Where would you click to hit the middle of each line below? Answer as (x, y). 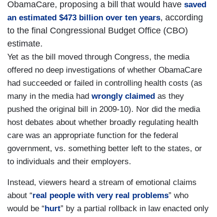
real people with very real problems (101, 196)
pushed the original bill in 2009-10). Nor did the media (104, 109)
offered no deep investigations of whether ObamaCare (105, 70)
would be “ (26, 209)
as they (170, 96)
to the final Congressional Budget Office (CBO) (98, 31)
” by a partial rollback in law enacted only (135, 209)
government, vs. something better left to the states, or (105, 149)
